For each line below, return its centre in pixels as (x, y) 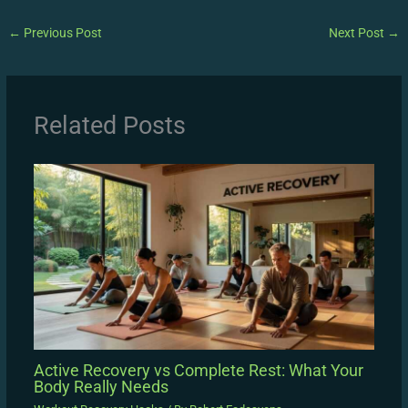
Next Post (357, 32)
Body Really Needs (101, 387)
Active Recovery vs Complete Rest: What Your (198, 371)
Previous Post (62, 32)
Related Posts (109, 126)
